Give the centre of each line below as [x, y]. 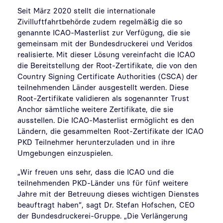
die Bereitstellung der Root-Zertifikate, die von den [107, 65]
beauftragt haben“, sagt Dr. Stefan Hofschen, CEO [106, 205]
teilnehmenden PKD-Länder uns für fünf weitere [103, 183]
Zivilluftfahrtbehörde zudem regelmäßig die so [100, 21]
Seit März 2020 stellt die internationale [86, 10]
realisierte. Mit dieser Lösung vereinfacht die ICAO [106, 54]
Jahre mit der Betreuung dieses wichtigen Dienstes [108, 194]
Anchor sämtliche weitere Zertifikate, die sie [95, 109]
